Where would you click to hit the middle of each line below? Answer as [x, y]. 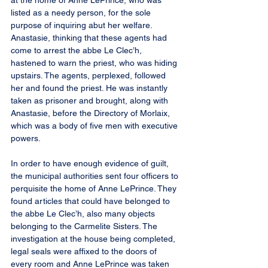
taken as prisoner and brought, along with [91, 100]
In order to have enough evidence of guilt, [91, 163]
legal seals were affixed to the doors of [85, 251]
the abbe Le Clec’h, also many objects [84, 214]
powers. [26, 138]
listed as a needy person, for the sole [82, 13]
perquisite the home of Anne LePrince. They [95, 188]
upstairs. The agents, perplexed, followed [89, 75]
